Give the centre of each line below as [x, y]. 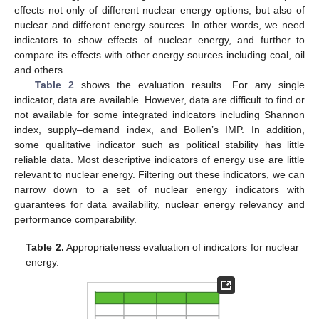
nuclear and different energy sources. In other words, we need [159, 25]
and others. [40, 70]
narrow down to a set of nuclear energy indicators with [159, 190]
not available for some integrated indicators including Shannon [159, 115]
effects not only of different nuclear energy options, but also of [159, 10]
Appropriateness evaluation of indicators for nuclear [181, 247]
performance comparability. [75, 220]
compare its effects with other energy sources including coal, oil [159, 55]
